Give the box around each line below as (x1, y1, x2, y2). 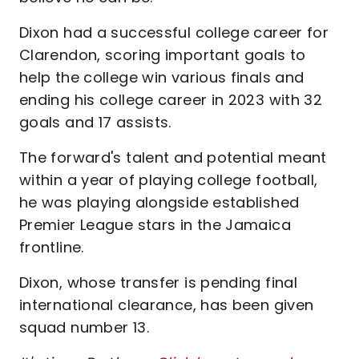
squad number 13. (19, 317, 154, 337)
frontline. (19, 237, 89, 257)
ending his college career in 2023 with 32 (19, 90, 323, 110)
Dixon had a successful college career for (19, 22, 329, 42)
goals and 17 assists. (19, 112, 176, 132)
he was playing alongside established (19, 192, 300, 212)
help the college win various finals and (19, 67, 305, 87)
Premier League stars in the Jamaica (19, 215, 291, 235)
